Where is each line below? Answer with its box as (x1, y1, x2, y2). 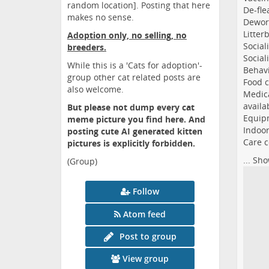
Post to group (119, 231, 177, 243)
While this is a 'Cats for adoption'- (67, 59, 202, 71)
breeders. (67, 41, 106, 53)
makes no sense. (67, 11, 134, 23)
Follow (133, 186, 160, 198)
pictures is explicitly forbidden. (67, 138, 195, 150)
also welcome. (67, 83, 124, 95)
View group (122, 253, 169, 265)
